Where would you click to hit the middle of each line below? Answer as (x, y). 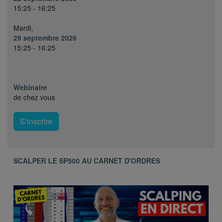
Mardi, (23, 28)
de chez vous (34, 97)
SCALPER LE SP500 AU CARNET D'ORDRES (87, 161)
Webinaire (30, 87)
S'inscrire (36, 121)
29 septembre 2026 (45, 38)
